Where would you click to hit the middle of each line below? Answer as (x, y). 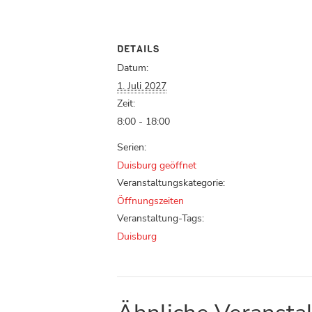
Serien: (132, 148)
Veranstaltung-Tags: (161, 219)
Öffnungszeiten (150, 201)
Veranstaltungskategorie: (171, 183)
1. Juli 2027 (142, 86)
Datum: (133, 68)
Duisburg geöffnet (157, 166)
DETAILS (138, 49)
